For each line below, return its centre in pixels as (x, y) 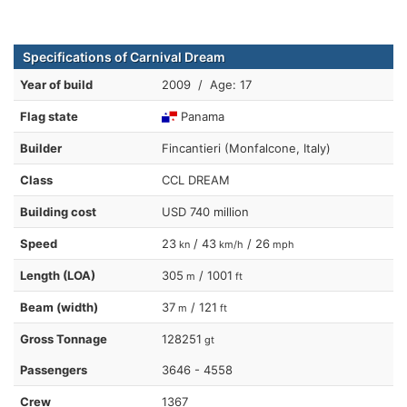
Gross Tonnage (64, 338)
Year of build (56, 84)
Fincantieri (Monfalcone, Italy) (246, 148)
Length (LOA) (58, 275)
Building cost (58, 211)
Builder (41, 148)
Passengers (54, 369)
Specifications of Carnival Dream (124, 56)
